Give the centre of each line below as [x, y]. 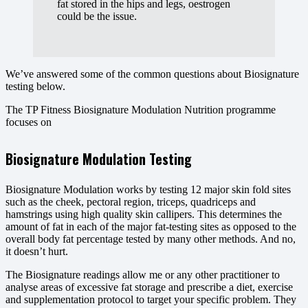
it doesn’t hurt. [37, 251]
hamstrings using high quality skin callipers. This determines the [144, 214]
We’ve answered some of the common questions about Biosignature [152, 74]
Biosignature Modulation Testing [99, 159]
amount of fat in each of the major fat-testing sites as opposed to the [151, 226]
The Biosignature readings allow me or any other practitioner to [143, 274]
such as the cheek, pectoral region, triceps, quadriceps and [131, 201]
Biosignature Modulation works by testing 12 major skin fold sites [148, 189]
